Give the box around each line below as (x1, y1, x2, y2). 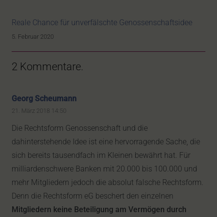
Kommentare (20, 60, 81, 73)
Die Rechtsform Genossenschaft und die (12, 123, 148, 133)
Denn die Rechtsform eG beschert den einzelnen (12, 191, 173, 201)
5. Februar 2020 (12, 32, 54, 40)
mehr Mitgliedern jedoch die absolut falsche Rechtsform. (12, 177, 203, 187)
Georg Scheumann (12, 93, 77, 103)
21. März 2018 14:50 (12, 107, 66, 114)
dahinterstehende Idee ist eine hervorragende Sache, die (12, 137, 200, 146)
